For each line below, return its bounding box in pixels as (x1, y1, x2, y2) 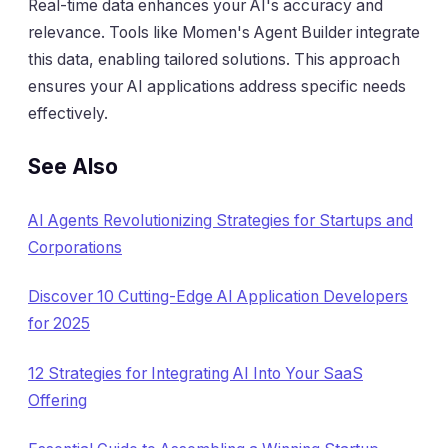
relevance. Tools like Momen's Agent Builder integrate (28, 22, 420, 42)
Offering (28, 390, 87, 410)
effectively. (28, 103, 108, 123)
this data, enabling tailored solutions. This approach (28, 49, 400, 69)
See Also (28, 154, 118, 180)
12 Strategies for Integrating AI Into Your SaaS (28, 363, 363, 383)
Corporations (28, 237, 122, 257)
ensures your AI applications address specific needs (28, 76, 406, 96)
